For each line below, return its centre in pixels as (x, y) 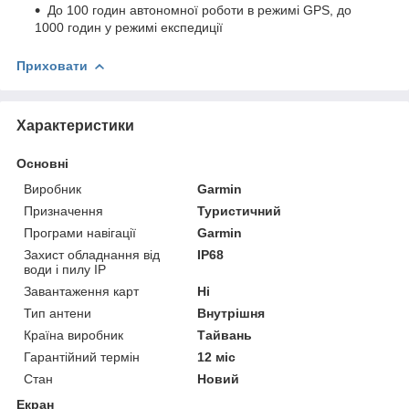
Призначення (63, 210)
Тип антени (58, 313)
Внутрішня (231, 313)
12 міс (217, 357)
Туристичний (240, 210)
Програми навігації (80, 232)
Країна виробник (73, 335)
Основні (42, 163)
